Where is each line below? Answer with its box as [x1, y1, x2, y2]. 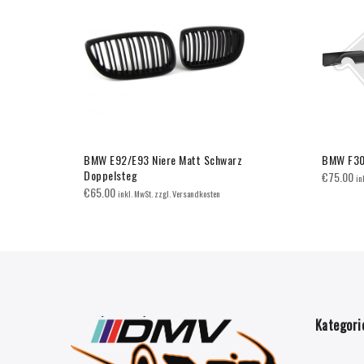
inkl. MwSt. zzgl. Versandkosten [118, 187, 220, 201]
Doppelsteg [84, 167, 137, 184]
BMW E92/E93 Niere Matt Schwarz [84, 151, 242, 169]
